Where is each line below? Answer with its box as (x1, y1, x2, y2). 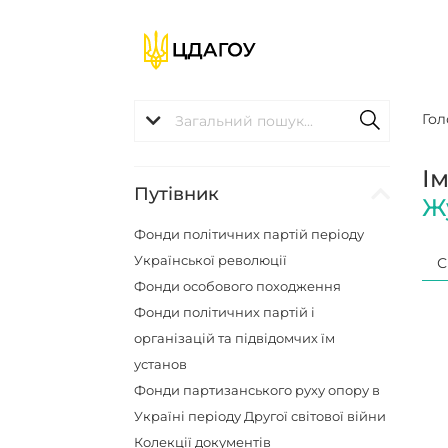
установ (134, 356, 188, 372)
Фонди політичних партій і (134, 304, 316, 320)
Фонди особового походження (134, 278, 342, 294)
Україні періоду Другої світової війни (134, 408, 387, 424)
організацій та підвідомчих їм (134, 330, 336, 346)
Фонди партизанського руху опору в (134, 382, 381, 398)
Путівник (134, 183, 220, 205)
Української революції (134, 252, 288, 268)
